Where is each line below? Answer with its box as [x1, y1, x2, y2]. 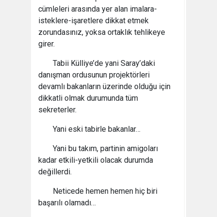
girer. [38, 39, 55, 48]
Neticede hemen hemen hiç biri [53, 186, 157, 196]
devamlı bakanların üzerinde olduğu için [38, 82, 170, 91]
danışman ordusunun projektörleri [38, 70, 150, 79]
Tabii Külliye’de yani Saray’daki [53, 59, 155, 68]
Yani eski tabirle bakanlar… [53, 124, 140, 134]
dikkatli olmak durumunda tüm [38, 93, 138, 103]
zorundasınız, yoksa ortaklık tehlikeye [38, 28, 165, 37]
